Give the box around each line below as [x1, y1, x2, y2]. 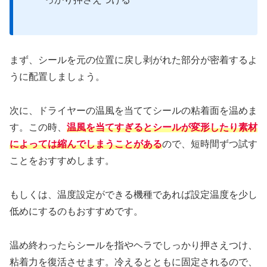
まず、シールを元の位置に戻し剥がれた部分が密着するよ [10, 55, 257, 66]
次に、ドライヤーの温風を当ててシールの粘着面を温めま [10, 105, 257, 116]
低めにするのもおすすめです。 [10, 206, 143, 217]
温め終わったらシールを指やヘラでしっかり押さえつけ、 [10, 240, 257, 250]
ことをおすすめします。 [10, 156, 114, 166]
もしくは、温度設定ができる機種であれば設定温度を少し [10, 190, 257, 200]
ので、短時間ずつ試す [162, 139, 257, 150]
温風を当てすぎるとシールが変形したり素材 [67, 122, 257, 133]
